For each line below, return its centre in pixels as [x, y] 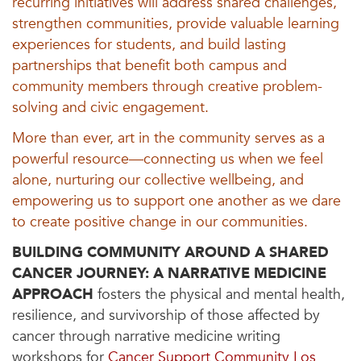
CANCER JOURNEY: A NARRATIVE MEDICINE [169, 274]
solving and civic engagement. [112, 108]
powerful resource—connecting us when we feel [168, 160]
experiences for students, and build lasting [149, 45]
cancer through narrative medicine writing [146, 337]
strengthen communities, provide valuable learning [176, 24]
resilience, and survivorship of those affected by [166, 316]
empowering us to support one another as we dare [176, 201]
